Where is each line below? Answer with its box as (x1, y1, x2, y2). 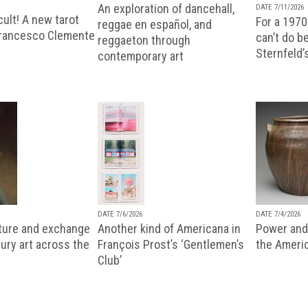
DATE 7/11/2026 (256, 2, 304, 12)
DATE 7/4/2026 (256, 209, 300, 219)
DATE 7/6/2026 (98, 209, 142, 219)
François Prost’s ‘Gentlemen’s (98, 236, 244, 252)
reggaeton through (98, 32, 190, 47)
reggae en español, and (98, 16, 212, 32)
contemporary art (98, 48, 184, 63)
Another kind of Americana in (98, 221, 241, 236)
